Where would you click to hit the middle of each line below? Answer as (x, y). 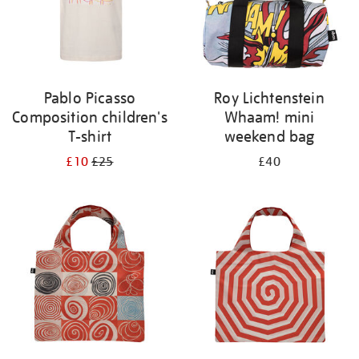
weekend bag (269, 136)
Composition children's (90, 117)
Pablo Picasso (90, 98)
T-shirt (90, 136)
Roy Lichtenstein (269, 98)
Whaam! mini (269, 117)
